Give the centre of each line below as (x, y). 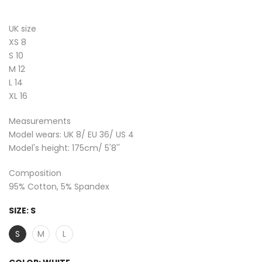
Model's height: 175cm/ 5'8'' (64, 148)
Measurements (40, 121)
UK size (23, 29)
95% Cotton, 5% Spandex (59, 187)
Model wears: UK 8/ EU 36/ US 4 (71, 135)
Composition (35, 173)
